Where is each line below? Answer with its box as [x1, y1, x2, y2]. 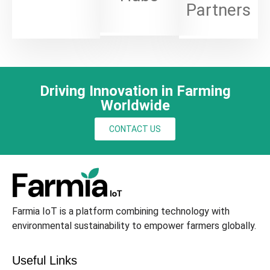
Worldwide [100, 96, 170, 114]
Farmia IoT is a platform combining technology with [12, 206, 230, 218]
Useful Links [12, 253, 77, 267]
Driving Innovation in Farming [39, 82, 231, 99]
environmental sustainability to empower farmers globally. [12, 220, 256, 232]
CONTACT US [109, 124, 161, 134]
